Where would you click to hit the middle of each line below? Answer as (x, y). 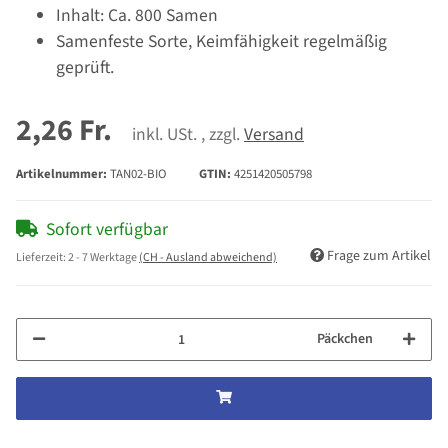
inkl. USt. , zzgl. (188, 135)
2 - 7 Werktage (103, 258)
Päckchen (345, 339)
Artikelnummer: (63, 174)
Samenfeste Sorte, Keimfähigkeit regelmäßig (221, 42)
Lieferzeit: (42, 258)
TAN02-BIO (138, 174)
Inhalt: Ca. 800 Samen (137, 16)
